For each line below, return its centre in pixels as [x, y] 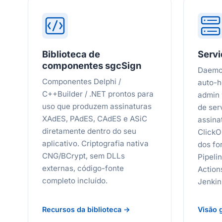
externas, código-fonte [83, 168]
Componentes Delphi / [82, 82]
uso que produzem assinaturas [97, 106]
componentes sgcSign [92, 65]
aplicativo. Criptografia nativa [95, 143]
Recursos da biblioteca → [86, 209]
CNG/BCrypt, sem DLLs [83, 156]
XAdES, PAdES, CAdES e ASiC [95, 119]
